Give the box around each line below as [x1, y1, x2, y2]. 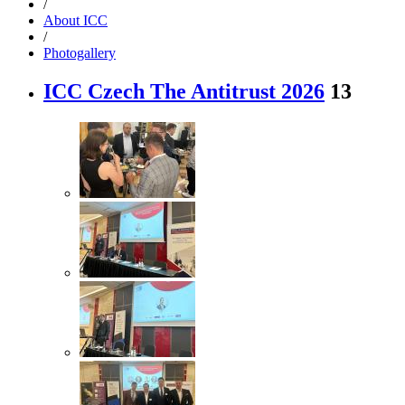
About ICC [43, 12, 108, 28]
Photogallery [43, 44, 116, 61]
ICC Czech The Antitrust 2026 [43, 79, 325, 103]
